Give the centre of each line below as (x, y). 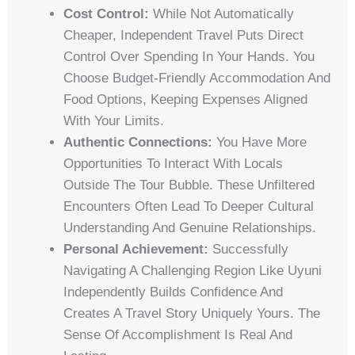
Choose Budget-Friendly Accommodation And (197, 78)
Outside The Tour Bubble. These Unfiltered (189, 185)
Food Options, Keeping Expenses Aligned (186, 99)
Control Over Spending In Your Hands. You (189, 56)
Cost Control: (107, 13)
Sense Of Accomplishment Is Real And (178, 334)
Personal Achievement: (136, 249)
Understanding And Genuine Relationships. (190, 227)
